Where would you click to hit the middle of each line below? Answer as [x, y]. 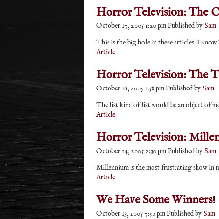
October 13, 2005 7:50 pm [131, 214]
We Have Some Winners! [156, 200]
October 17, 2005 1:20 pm [131, 26]
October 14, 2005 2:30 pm [131, 151]
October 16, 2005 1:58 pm [130, 88]
